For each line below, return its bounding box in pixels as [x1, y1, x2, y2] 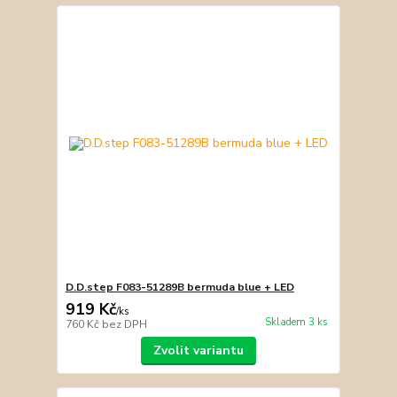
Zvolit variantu [152, 342, 244, 359]
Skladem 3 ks [264, 315, 328, 330]
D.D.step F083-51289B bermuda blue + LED [65, 280, 294, 294]
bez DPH [101, 317, 147, 331]
